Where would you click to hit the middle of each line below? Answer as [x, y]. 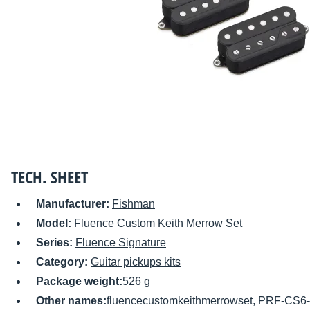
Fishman [134, 204]
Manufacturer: [74, 204]
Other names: [71, 301]
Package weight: [79, 282]
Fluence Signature [121, 243]
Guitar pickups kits [136, 262]
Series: [56, 243]
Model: [55, 224]
